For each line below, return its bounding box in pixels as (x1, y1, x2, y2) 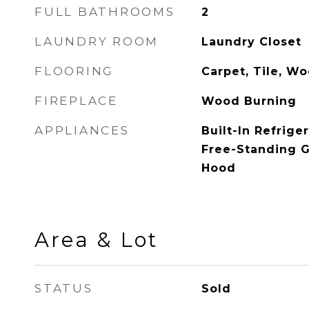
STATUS (34, 281, 93, 295)
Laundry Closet (201, 35, 301, 48)
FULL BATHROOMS (34, 5, 175, 19)
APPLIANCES (34, 123, 130, 137)
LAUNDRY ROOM (34, 34, 159, 48)
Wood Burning (201, 94, 297, 108)
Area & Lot (34, 228, 158, 252)
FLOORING (34, 64, 114, 78)
